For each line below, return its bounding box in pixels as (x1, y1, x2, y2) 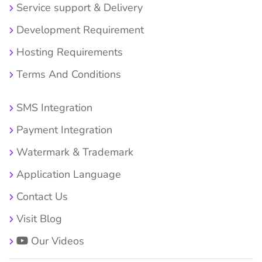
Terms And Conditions (13, 67, 121, 82)
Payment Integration (13, 123, 112, 137)
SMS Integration (13, 101, 92, 115)
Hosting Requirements (13, 45, 123, 60)
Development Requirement (13, 23, 144, 37)
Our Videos (28, 234, 84, 249)
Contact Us (13, 189, 68, 204)
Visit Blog (13, 212, 62, 226)
